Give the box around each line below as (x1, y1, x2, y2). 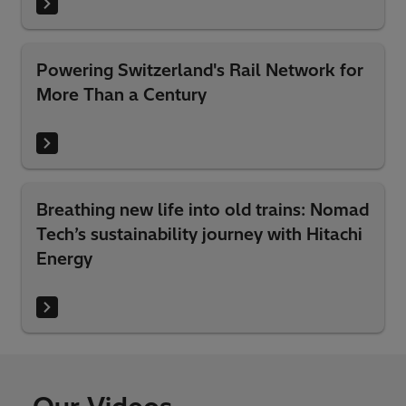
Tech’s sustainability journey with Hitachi (36, 224, 362, 245)
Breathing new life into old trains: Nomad (36, 199, 369, 220)
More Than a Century (36, 84, 207, 105)
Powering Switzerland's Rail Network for (36, 60, 363, 81)
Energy (36, 248, 92, 269)
